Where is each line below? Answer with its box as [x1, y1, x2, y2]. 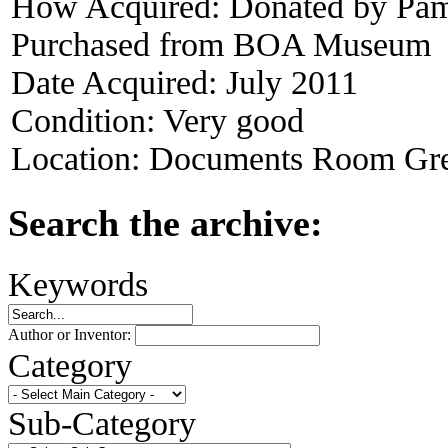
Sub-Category [8, 403, 196, 442]
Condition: [11, 101, 163, 139]
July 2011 [226, 63, 358, 101]
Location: [11, 139, 149, 177]
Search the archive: [8, 201, 323, 244]
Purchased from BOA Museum [11, 25, 431, 63]
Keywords [8, 264, 148, 303]
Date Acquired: [11, 63, 226, 101]
